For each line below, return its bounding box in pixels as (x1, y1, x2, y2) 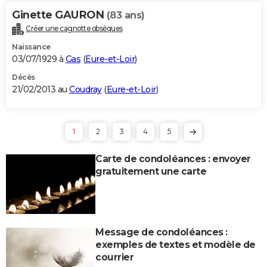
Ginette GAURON (12, 8, 107, 21)
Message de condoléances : (95, 226, 228, 238)
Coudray (69, 83, 102, 95)
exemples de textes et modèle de (95, 238, 256, 250)
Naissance (12, 42, 51, 51)
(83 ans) (106, 9, 145, 21)
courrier (95, 251, 133, 263)
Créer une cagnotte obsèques (26, 23, 123, 33)
